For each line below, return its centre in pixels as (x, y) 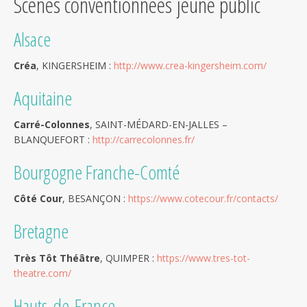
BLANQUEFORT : (53, 140)
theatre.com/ (42, 273)
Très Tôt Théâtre (57, 258)
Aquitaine (43, 98)
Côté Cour (38, 199)
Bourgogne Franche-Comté (97, 172)
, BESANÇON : (95, 199)
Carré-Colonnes (52, 125)
